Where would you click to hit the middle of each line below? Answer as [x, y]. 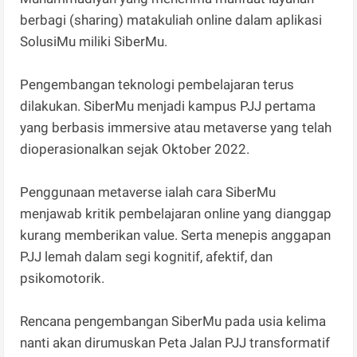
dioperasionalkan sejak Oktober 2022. [137, 149]
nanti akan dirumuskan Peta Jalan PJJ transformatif [175, 343]
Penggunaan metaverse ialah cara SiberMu [148, 192]
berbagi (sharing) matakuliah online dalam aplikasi [171, 20]
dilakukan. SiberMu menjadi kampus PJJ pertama [168, 106]
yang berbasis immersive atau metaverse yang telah [176, 128]
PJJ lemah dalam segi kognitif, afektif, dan [147, 257]
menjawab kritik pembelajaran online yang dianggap [176, 214]
